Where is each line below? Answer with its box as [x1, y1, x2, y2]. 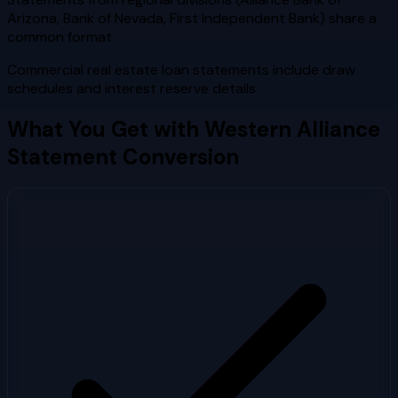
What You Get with [7, 115, 204, 143]
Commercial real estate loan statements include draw [7, 60, 355, 79]
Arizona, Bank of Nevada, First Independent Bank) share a [7, 8, 377, 28]
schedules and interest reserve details [7, 78, 256, 98]
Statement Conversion [7, 142, 239, 171]
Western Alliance [204, 115, 380, 143]
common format [7, 27, 112, 46]
